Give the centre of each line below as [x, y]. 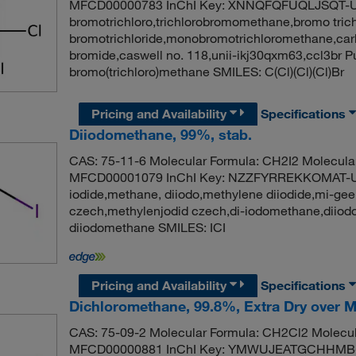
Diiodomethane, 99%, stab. [160, 134]
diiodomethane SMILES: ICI [147, 227]
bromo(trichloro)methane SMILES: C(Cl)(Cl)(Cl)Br [206, 72]
